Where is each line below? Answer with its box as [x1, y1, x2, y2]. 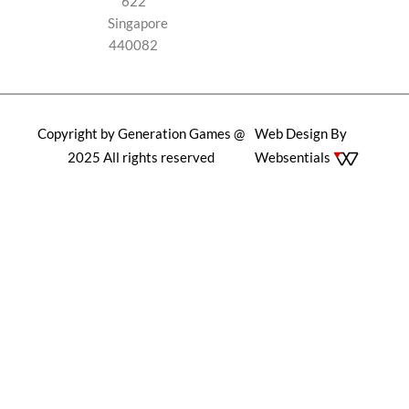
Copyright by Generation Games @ [37, 125, 246, 142]
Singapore [107, 15, 168, 31]
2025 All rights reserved [68, 149, 215, 165]
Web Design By [255, 125, 348, 142]
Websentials [255, 149, 334, 165]
